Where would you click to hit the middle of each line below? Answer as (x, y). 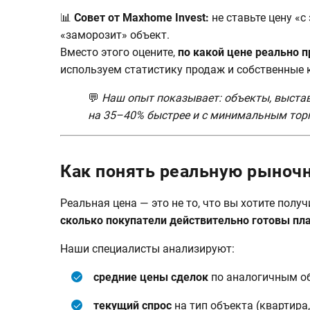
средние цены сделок (151, 277)
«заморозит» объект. (115, 35)
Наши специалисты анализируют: (147, 249)
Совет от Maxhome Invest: (142, 17)
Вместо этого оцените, (119, 52)
